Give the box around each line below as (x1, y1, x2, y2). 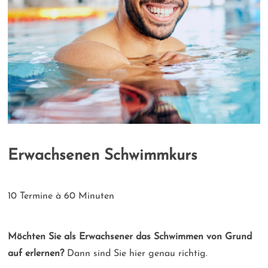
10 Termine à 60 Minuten (8, 191, 115, 202)
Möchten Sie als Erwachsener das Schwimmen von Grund (8, 232, 252, 242)
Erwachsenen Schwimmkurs (8, 148, 198, 165)
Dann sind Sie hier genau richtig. (64, 249, 208, 259)
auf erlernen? (8, 249, 65, 259)
